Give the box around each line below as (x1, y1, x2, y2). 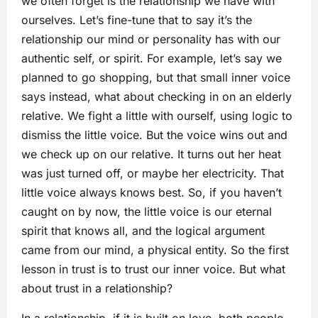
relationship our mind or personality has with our (21, 32, 280, 46)
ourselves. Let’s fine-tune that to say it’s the (21, 13, 252, 27)
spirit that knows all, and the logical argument (21, 224, 265, 238)
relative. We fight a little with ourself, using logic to (21, 109, 292, 123)
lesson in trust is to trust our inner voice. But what (21, 262, 285, 276)
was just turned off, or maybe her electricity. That (21, 166, 284, 180)
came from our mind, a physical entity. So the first (21, 243, 289, 257)
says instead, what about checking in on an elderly (21, 89, 292, 104)
